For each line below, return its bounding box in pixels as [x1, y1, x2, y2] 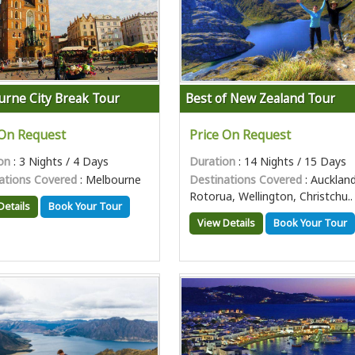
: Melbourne [77, 172, 142, 187]
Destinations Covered [189, 172, 303, 187]
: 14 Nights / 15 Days [235, 154, 347, 169]
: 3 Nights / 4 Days [10, 154, 109, 169]
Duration [189, 154, 236, 169]
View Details [197, 216, 256, 230]
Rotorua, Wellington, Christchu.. [189, 189, 353, 204]
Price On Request [189, 127, 292, 143]
